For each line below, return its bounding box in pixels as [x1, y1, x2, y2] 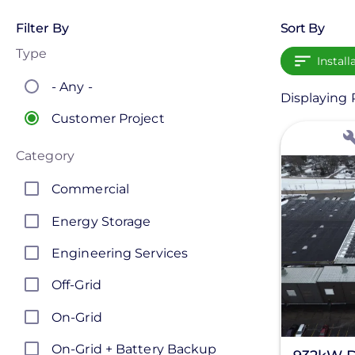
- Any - [52, 78, 93, 94]
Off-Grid [52, 277, 101, 293]
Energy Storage [52, 213, 151, 229]
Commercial [52, 181, 130, 197]
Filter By [16, 20, 69, 36]
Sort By [280, 20, 324, 36]
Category [16, 148, 74, 164]
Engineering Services [52, 246, 189, 261]
